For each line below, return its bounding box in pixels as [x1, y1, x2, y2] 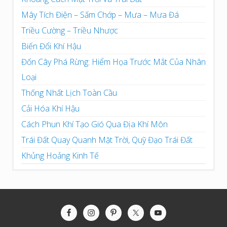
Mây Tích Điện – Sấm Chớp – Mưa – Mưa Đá [21, 9, 179, 20]
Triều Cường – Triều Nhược [21, 24, 118, 36]
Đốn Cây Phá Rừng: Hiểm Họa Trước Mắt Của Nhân [21, 56, 206, 67]
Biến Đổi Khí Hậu [21, 40, 81, 52]
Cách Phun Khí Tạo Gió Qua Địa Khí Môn [21, 118, 168, 130]
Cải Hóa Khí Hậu [21, 102, 80, 114]
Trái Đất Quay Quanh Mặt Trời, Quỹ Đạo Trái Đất [21, 134, 193, 145]
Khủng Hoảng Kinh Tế [21, 149, 99, 161]
